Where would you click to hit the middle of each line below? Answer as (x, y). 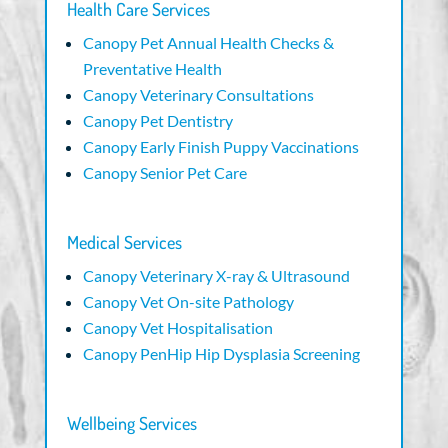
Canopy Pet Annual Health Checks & (208, 43)
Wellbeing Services (131, 423)
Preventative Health (152, 69)
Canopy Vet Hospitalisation (177, 328)
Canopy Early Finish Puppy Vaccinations (220, 147)
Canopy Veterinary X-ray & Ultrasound (216, 276)
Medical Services (124, 242)
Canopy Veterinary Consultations (198, 95)
